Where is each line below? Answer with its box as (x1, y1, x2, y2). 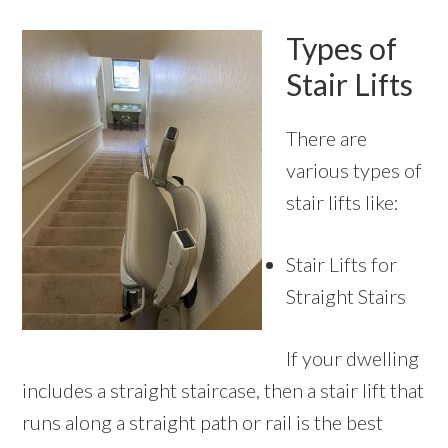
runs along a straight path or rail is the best (22, 410, 384, 435)
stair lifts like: (286, 190, 400, 215)
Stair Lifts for (286, 252, 398, 277)
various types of (286, 158, 423, 183)
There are (286, 126, 368, 151)
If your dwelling (286, 346, 420, 371)
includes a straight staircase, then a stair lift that (22, 378, 425, 403)
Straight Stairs (286, 284, 407, 309)
